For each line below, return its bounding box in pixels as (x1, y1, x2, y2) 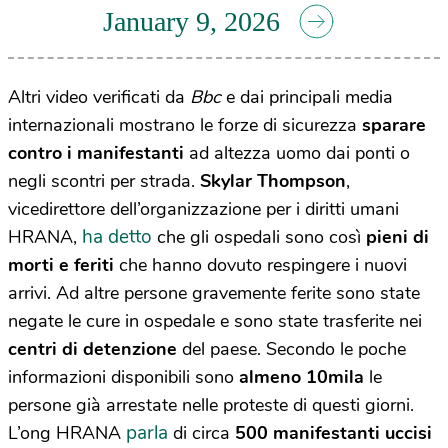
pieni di (366, 225, 429, 250)
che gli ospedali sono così (152, 225, 366, 250)
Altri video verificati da (8, 85, 190, 110)
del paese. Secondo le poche (182, 337, 406, 362)
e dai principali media (226, 85, 393, 110)
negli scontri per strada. (8, 169, 200, 194)
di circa (168, 421, 235, 446)
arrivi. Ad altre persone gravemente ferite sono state (8, 281, 420, 306)
